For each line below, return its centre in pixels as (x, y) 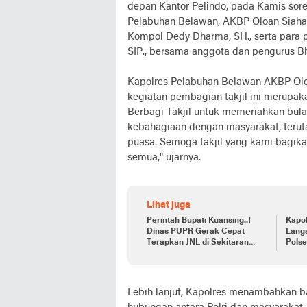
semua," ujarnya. (164, 158)
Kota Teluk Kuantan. (185, 254)
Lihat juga (169, 205)
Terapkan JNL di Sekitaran (198, 243)
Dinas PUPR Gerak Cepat (196, 232)
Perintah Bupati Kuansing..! (199, 221)
